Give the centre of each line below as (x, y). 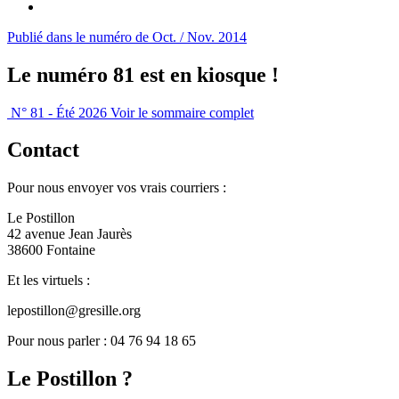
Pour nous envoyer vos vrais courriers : (117, 188)
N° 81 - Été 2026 (59, 112)
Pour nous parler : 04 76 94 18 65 (102, 341)
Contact (43, 150)
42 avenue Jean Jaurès (69, 234)
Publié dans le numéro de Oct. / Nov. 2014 (127, 37)
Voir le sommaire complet (182, 112)
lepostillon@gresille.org (74, 311)
